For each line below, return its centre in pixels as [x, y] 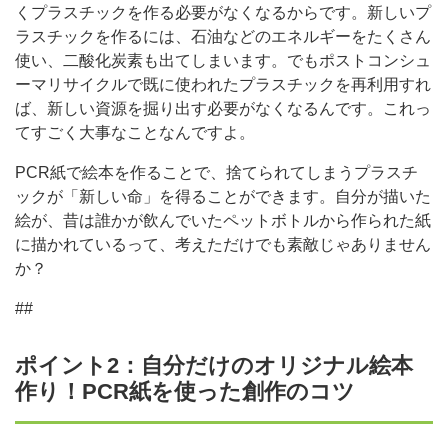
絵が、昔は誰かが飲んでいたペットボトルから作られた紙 [223, 220]
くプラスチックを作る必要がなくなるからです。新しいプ [223, 12]
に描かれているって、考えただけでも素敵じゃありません [223, 244]
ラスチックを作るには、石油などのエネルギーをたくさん [223, 36]
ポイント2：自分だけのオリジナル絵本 [214, 365]
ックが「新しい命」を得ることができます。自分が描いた [223, 196]
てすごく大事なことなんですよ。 [135, 132]
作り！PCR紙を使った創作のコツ [185, 391]
